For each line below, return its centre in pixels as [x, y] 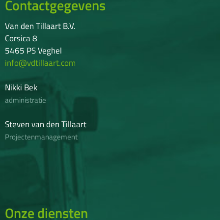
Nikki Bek [21, 87]
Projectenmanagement [41, 137]
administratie [26, 100]
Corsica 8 [21, 38]
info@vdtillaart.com [40, 63]
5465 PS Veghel [33, 50]
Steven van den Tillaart [46, 124]
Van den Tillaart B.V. [40, 26]
